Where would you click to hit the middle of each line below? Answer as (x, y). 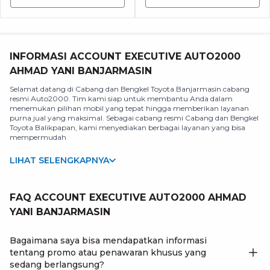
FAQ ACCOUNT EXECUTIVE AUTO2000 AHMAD (128, 197)
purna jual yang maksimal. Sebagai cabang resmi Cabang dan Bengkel (134, 118)
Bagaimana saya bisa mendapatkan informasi (108, 240)
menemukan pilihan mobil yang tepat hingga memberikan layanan (129, 108)
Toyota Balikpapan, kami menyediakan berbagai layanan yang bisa (127, 127)
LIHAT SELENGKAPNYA (59, 160)
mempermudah (38, 137)
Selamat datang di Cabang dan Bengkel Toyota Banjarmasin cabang (130, 89)
